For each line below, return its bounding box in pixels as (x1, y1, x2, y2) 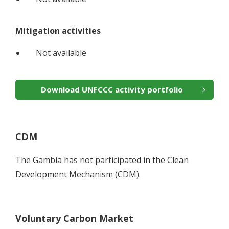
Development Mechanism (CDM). (15, 169, 141, 180)
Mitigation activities (15, 25, 101, 37)
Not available (36, 47, 86, 59)
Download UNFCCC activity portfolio (41, 84, 183, 95)
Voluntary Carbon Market (15, 212, 133, 225)
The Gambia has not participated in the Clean (15, 154, 189, 166)
